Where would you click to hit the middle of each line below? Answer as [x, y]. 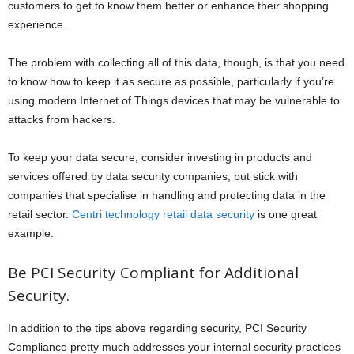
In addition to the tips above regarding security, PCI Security [157, 328]
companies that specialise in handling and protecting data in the [167, 195]
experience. [37, 24]
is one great [286, 214]
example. [31, 233]
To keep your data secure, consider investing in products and [160, 157]
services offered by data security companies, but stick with [153, 176]
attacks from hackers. [62, 119]
